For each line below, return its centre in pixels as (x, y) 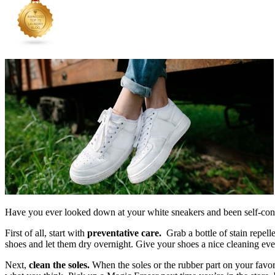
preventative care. (124, 233)
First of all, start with (46, 233)
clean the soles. (60, 265)
